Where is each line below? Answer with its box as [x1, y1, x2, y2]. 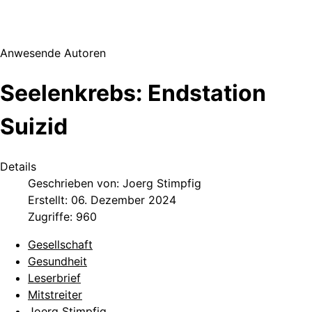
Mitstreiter [28, 288, 82, 302]
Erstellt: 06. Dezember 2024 [28, 193, 176, 208]
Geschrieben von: [28, 176, 123, 191]
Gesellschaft [28, 237, 93, 252]
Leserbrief [28, 271, 81, 286]
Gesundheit [28, 254, 87, 269]
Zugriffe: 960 [28, 210, 97, 224]
